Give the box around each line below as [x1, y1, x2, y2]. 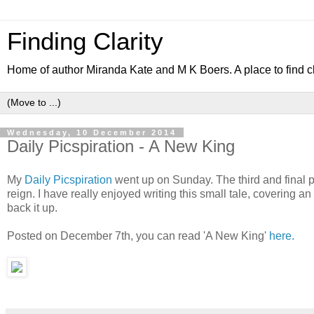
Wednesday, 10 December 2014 [7, 128, 177, 137]
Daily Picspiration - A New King [7, 137, 235, 156]
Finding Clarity [7, 28, 163, 55]
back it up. [7, 201, 57, 214]
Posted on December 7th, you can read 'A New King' [7, 229, 269, 242]
